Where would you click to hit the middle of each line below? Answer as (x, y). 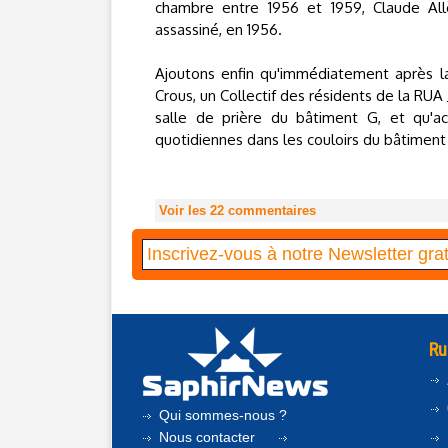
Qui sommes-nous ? (221, 415)
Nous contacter (207, 437)
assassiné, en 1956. (218, 29)
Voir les (184, 210)
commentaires (270, 210)
